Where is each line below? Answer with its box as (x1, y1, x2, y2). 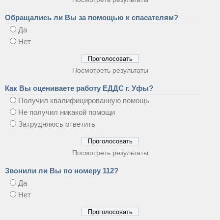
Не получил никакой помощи (18, 108, 115, 116)
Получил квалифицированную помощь (18, 96, 149, 105)
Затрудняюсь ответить (18, 119, 95, 128)
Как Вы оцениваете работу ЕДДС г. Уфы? (5, 83, 153, 92)
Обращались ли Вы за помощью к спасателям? (5, 13, 178, 22)
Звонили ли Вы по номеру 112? (5, 166, 118, 175)
